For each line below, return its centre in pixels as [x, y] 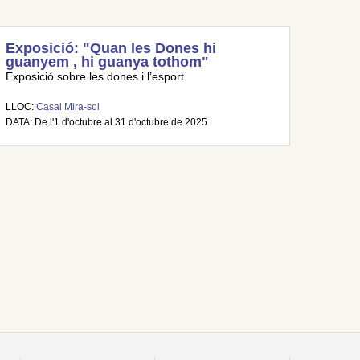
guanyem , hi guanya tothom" [107, 62]
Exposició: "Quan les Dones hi [110, 48]
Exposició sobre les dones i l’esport [94, 77]
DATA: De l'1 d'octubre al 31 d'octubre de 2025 [106, 122]
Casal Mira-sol [67, 107]
